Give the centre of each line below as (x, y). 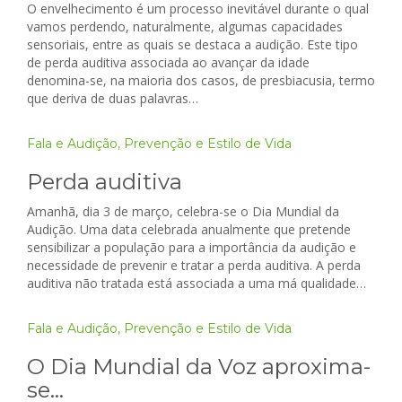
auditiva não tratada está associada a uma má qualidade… (197, 284)
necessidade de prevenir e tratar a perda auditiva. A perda (194, 266)
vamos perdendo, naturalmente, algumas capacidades (185, 27)
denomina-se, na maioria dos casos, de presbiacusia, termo (201, 81)
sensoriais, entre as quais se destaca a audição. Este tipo (192, 45)
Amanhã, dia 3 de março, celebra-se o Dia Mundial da (183, 212)
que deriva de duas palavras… (113, 99)
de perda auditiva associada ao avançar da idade (168, 63)
